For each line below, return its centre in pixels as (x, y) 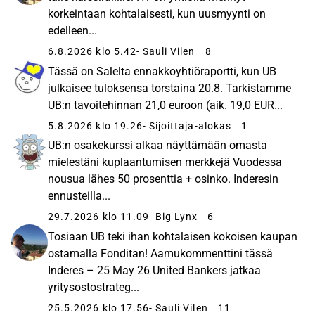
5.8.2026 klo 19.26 (95, 126)
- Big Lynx (173, 217)
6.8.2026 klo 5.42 (92, 52)
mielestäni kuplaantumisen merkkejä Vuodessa (165, 162)
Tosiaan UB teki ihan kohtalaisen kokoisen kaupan (173, 236)
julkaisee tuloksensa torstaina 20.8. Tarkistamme (169, 88)
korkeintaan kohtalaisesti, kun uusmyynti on (157, 14)
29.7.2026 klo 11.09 (98, 217)
